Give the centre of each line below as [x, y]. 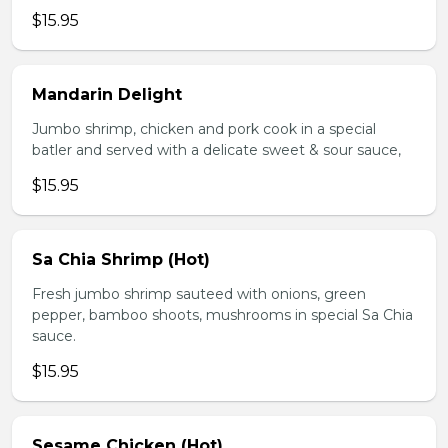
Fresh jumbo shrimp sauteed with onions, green [199, 294]
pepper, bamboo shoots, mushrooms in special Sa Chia [222, 315]
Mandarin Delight [107, 94]
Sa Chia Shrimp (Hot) [121, 259]
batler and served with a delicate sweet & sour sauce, [216, 150]
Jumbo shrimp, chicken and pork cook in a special [204, 129]
